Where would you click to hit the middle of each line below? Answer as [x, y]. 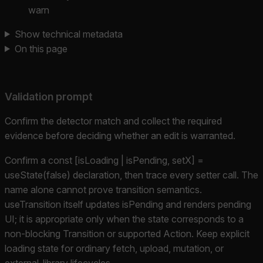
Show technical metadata [68, 34]
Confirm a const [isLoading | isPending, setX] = [104, 160]
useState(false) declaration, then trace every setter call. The [131, 175]
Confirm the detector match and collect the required [113, 121]
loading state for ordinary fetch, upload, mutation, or [114, 248]
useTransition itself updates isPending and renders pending [128, 204]
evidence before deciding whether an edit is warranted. [120, 135]
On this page [41, 48]
